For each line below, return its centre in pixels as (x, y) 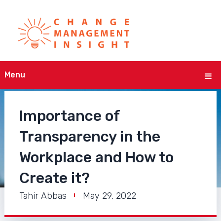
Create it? (54, 178)
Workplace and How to (96, 158)
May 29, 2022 (109, 196)
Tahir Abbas (43, 196)
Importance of (69, 116)
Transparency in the (90, 137)
